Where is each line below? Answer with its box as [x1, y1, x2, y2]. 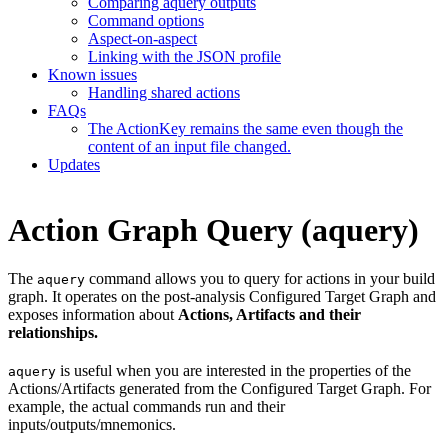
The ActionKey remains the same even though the [88, 120, 403, 138]
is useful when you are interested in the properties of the [56, 362, 411, 380]
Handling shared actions [88, 84, 240, 102]
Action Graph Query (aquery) [8, 211, 419, 248]
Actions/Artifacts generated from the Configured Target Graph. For [8, 380, 431, 398]
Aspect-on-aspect [88, 30, 197, 48]
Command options [88, 12, 204, 30]
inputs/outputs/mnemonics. [8, 416, 176, 434]
